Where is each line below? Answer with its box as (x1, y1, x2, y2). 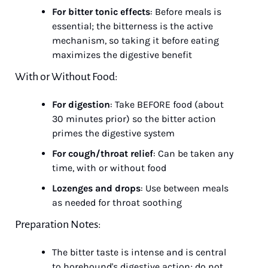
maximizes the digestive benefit (52, 49, 192, 60)
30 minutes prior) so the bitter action (52, 113, 216, 124)
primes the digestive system (52, 127, 175, 139)
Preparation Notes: (15, 218, 101, 230)
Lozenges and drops (52, 182, 141, 194)
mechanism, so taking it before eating (52, 35, 219, 46)
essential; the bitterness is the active (52, 20, 213, 32)
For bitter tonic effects (52, 6, 150, 17)
